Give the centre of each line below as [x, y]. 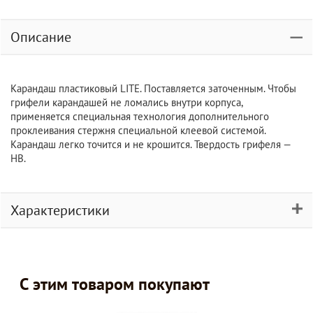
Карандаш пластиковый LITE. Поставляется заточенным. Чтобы [153, 88]
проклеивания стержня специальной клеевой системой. [138, 130]
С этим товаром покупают [115, 284]
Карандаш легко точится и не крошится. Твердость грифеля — [151, 144]
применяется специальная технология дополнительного [140, 116]
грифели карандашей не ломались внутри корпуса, [126, 102]
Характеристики [60, 210]
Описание [41, 37]
